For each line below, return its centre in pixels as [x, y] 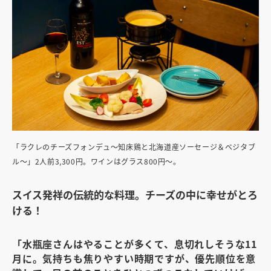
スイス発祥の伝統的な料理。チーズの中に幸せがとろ [135, 194]
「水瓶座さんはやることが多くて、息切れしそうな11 [135, 243]
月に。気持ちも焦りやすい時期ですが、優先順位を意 [134, 258]
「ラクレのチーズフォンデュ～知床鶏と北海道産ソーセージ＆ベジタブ [134, 146]
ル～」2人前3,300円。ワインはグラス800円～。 [96, 161]
